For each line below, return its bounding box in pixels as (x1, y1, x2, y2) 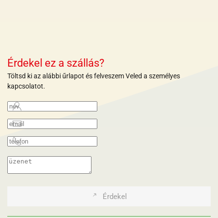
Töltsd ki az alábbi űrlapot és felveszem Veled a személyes (7, 72, 180, 80)
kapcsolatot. (7, 82, 45, 90)
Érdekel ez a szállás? (7, 56, 104, 69)
